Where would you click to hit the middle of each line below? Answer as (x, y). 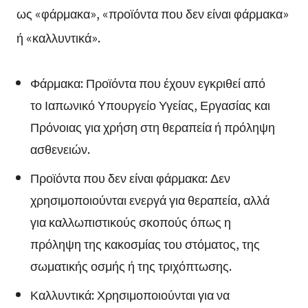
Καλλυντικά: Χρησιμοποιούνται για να (130, 295)
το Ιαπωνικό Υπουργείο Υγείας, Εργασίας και (150, 105)
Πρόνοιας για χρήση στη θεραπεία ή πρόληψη (152, 127)
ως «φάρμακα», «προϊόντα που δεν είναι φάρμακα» (152, 13)
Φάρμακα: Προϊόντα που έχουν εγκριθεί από (147, 83)
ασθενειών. (60, 149)
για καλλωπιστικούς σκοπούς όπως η (130, 222)
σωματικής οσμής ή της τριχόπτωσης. (131, 266)
